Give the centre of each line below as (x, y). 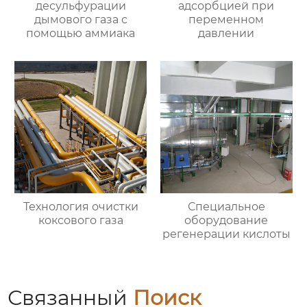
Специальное (226, 207)
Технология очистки (81, 207)
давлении (226, 34)
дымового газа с (81, 20)
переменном (226, 20)
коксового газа (81, 221)
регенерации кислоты (226, 234)
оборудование (226, 221)
